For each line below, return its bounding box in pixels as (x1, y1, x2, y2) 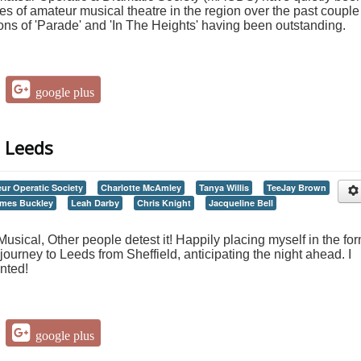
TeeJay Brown (267, 181, 326, 194)
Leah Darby (71, 197, 119, 210)
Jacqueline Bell (209, 197, 273, 210)
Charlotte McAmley (101, 181, 181, 194)
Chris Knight (137, 197, 191, 210)
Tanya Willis (199, 181, 249, 194)
